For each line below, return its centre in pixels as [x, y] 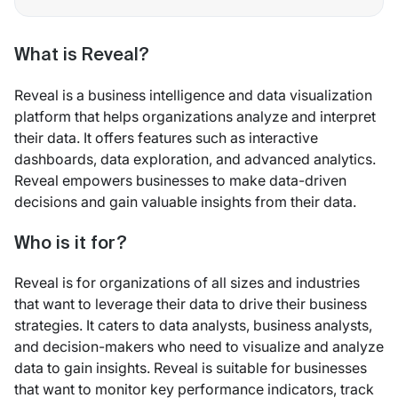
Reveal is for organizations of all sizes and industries [187, 282]
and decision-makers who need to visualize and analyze [199, 346]
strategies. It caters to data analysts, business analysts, [193, 325]
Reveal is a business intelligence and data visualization [193, 95]
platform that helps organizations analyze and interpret [195, 116]
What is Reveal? [82, 56]
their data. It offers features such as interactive [166, 137]
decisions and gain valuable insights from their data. [185, 201]
